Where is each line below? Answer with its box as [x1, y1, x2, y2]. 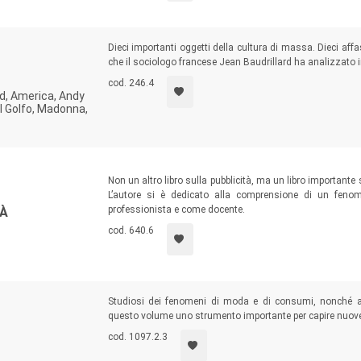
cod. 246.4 [107, 77, 154, 89]
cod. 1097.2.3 [107, 331, 168, 342]
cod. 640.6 [107, 225, 154, 236]
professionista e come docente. [107, 204, 245, 215]
